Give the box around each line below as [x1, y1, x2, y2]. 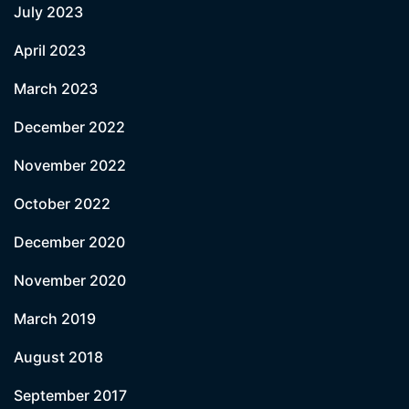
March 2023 [14, 79, 98, 98]
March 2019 [14, 309, 96, 328]
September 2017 [14, 386, 127, 404]
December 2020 [14, 233, 125, 251]
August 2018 [14, 348, 103, 366]
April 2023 [14, 41, 86, 59]
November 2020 [14, 271, 126, 289]
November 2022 [14, 156, 126, 174]
